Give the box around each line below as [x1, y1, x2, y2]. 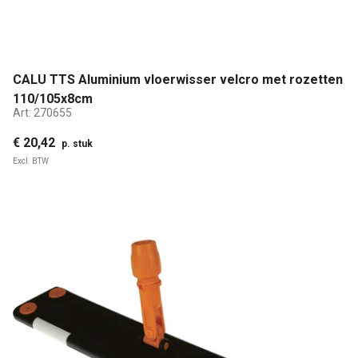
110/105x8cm [13, 90, 93, 106]
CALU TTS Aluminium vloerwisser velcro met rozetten [13, 71, 343, 87]
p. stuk [62, 138, 93, 150]
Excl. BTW [13, 157, 49, 166]
